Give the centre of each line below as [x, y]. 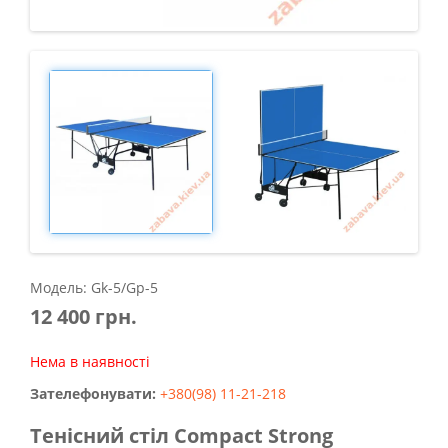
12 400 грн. [83, 316]
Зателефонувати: [95, 393]
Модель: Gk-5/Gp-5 [94, 287]
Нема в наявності [90, 361]
